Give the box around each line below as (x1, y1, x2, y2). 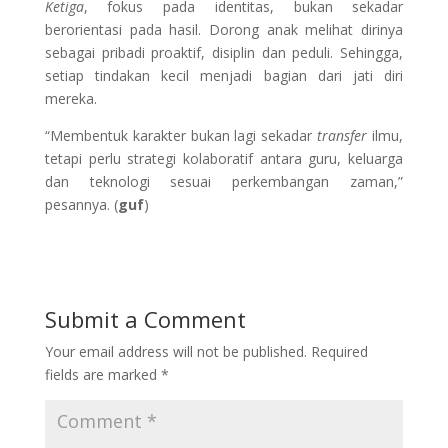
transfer (317, 125, 368, 145)
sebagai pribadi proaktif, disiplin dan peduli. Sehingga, (44, 42, 404, 62)
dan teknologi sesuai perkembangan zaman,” (44, 171, 404, 191)
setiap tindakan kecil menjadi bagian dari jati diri (44, 65, 404, 85)
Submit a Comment (44, 303, 246, 334)
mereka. (44, 88, 97, 108)
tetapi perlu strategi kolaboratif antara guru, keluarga (44, 148, 404, 168)
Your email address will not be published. (44, 341, 307, 361)
